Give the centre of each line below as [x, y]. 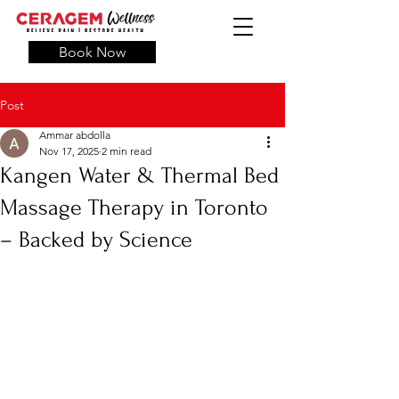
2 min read [126, 151]
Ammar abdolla [75, 135]
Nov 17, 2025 [69, 151]
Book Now [92, 52]
